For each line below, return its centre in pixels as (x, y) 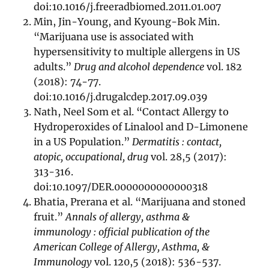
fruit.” (50, 217)
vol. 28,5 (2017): (188, 157)
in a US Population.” (83, 142)
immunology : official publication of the (122, 232)
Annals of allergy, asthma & (128, 217)
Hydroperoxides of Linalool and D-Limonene (141, 127)
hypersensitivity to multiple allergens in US (137, 52)
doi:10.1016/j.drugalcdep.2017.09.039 (121, 97)
